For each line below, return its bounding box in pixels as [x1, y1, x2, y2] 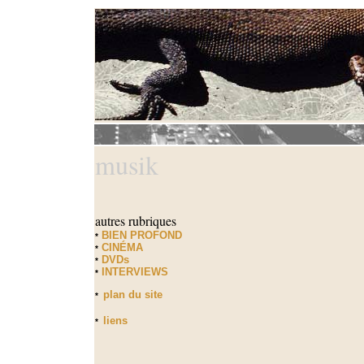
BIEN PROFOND [98, 229, 182, 241]
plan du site [103, 288, 162, 301]
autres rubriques [95, 212, 176, 229]
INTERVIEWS [98, 266, 168, 278]
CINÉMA [98, 241, 143, 253]
